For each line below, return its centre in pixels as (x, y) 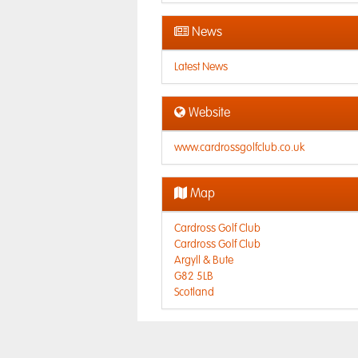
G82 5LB (194, 276)
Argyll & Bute (204, 261)
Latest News (201, 67)
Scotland (194, 292)
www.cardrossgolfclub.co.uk (239, 148)
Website (208, 113)
